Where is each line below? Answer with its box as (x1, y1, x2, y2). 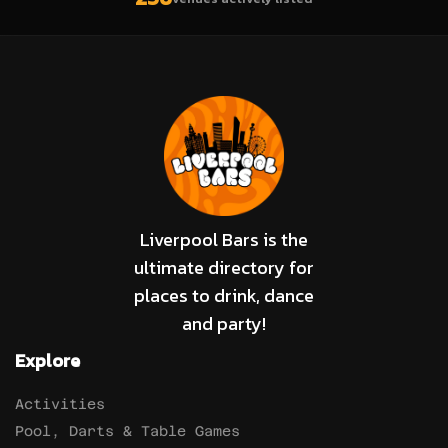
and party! (182, 310, 266, 337)
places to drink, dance (134, 282, 314, 309)
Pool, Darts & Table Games (15, 423, 240, 439)
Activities (15, 396, 105, 412)
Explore (15, 347, 80, 374)
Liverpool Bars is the (140, 226, 308, 253)
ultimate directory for (134, 254, 314, 281)
